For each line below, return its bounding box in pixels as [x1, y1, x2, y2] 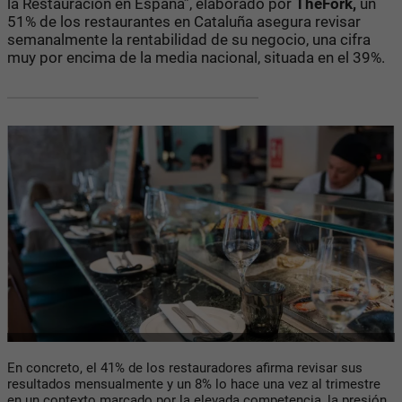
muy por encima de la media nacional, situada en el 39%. [7, 48, 389, 66]
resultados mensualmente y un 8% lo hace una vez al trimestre [7, 375, 380, 392]
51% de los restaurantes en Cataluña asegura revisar [7, 12, 361, 31]
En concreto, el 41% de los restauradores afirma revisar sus [7, 359, 363, 376]
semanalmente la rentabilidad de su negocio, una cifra [7, 30, 371, 48]
